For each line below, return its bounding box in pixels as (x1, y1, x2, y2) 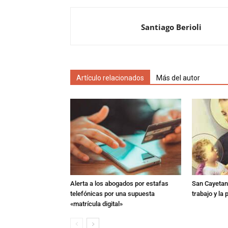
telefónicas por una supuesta (70, 190, 155, 197)
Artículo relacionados (76, 74, 144, 82)
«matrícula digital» (70, 200, 123, 208)
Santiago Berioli (141, 22, 202, 32)
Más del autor (156, 74, 200, 82)
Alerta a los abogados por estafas (70, 180, 168, 187)
